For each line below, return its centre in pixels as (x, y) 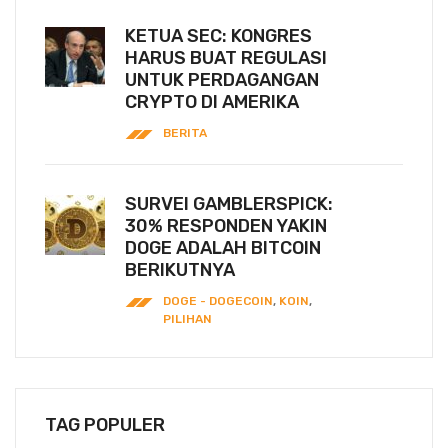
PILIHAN (187, 319)
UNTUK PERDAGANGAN (222, 80)
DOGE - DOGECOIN (218, 301)
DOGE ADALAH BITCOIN (223, 248)
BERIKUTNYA (180, 270)
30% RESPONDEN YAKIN (226, 226)
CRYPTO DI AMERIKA (212, 102)
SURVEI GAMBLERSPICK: (229, 204)
